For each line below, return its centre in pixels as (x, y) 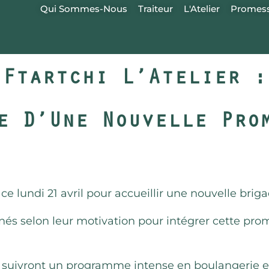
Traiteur (156, 9)
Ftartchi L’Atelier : (134, 80)
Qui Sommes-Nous (84, 9)
